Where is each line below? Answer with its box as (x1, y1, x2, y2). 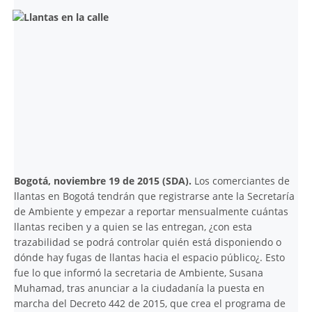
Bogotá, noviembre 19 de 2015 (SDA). (14, 173, 194, 187)
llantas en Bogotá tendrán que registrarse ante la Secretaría (14, 189, 295, 203)
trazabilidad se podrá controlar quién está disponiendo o (14, 235, 281, 249)
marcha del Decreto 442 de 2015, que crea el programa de (14, 296, 286, 310)
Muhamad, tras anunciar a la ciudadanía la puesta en (14, 281, 265, 295)
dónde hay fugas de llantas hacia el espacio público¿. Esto (14, 250, 285, 264)
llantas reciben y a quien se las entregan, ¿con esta (14, 219, 252, 233)
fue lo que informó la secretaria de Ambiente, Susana (14, 265, 263, 279)
